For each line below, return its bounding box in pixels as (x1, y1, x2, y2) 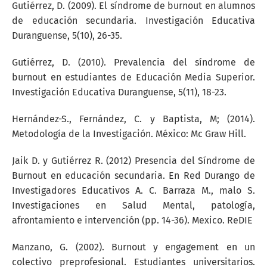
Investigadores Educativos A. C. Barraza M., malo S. (12, 185, 255, 196)
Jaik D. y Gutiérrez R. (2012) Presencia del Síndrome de (12, 155, 255, 166)
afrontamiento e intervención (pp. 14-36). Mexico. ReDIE (12, 215, 253, 226)
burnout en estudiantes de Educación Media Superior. (12, 72, 255, 83)
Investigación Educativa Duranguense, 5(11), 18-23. (12, 86, 226, 98)
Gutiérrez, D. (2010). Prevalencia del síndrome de (12, 57, 255, 68)
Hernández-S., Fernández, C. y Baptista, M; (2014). (12, 113, 255, 125)
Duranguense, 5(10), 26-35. (12, 30, 122, 41)
